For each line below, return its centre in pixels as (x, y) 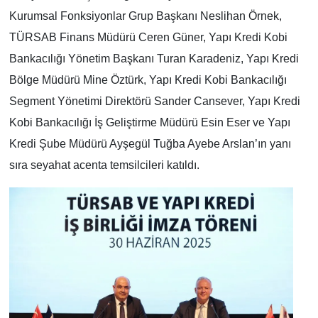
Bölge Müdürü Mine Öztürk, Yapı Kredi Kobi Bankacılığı (148, 79)
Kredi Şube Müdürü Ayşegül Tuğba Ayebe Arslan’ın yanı (150, 143)
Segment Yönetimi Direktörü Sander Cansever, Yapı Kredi (154, 101)
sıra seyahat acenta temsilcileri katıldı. (104, 165)
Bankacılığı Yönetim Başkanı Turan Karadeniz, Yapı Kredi (154, 58)
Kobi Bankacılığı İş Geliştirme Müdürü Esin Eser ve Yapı (149, 122)
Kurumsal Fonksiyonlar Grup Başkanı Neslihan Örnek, (145, 16)
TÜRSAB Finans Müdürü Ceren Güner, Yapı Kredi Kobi (148, 37)
